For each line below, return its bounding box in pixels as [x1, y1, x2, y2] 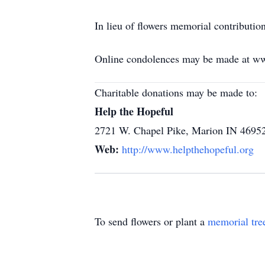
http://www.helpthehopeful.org [122, 142, 254, 156]
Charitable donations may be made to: [95, 85, 257, 99]
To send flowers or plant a [95, 214, 208, 228]
